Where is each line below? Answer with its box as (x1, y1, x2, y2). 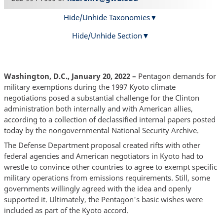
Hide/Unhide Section (72, 31, 142, 41)
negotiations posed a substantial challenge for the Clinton (3, 93, 199, 103)
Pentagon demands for (136, 71, 216, 81)
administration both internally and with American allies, (3, 104, 193, 114)
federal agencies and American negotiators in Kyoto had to (3, 150, 203, 161)
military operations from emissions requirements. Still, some (3, 172, 210, 183)
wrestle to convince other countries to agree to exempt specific (3, 161, 217, 172)
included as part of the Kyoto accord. (3, 205, 128, 215)
